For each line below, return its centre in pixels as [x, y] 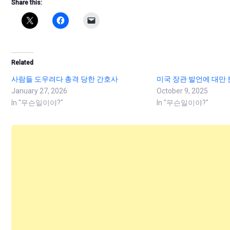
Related [22, 62]
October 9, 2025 [182, 91]
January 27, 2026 [39, 91]
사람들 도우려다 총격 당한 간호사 [65, 79]
